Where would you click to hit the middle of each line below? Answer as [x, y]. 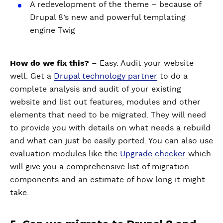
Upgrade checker [153, 154]
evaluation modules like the [64, 154]
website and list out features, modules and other [105, 102]
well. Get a [32, 76]
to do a [172, 76]
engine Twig [53, 30]
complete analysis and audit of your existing [96, 89]
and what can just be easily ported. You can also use [111, 141]
